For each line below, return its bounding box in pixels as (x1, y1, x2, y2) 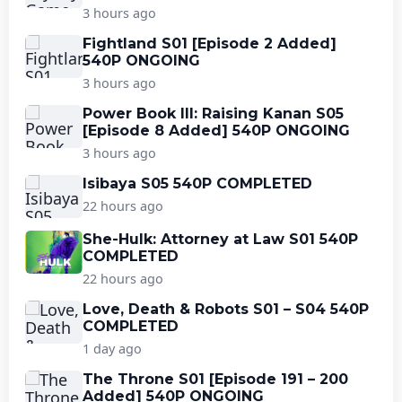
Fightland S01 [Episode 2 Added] (83, 34, 336, 52)
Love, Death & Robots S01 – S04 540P (83, 300, 369, 318)
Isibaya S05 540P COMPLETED (83, 174, 312, 192)
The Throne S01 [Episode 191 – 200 (83, 370, 348, 388)
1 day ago (83, 339, 142, 357)
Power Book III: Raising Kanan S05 (83, 104, 344, 122)
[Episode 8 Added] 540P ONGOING (83, 121, 350, 139)
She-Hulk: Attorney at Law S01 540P (83, 230, 358, 248)
